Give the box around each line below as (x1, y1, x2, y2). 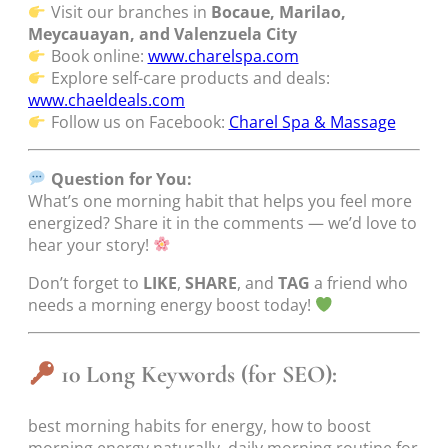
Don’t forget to (28, 272, 143, 295)
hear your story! (28, 233, 153, 256)
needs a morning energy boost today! (28, 294, 315, 317)
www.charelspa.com (147, 45, 299, 68)
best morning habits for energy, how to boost (28, 415, 371, 438)
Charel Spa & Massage (228, 111, 396, 134)
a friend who (310, 272, 408, 295)
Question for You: (50, 167, 192, 190)
